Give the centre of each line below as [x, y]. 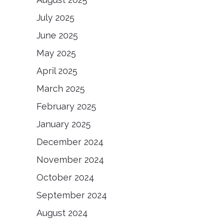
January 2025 [64, 124]
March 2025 [61, 89]
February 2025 [66, 106]
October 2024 [65, 177]
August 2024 [62, 213]
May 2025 [56, 53]
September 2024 [72, 195]
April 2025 [57, 71]
